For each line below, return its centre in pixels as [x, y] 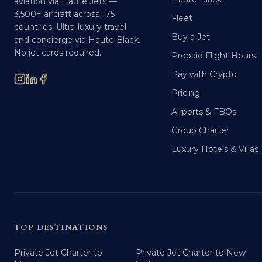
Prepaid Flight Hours [213, 56]
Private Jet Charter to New [191, 253]
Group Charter [200, 130]
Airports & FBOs [204, 112]
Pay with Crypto [204, 74]
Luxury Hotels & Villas [215, 149]
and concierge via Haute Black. [77, 40]
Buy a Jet [190, 37]
